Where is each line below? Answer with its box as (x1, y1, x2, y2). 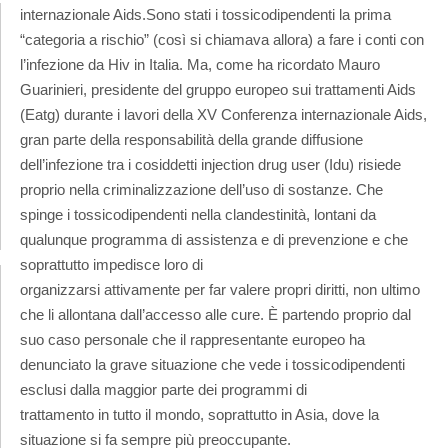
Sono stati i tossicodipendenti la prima (146, 5, 391, 23)
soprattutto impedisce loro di (20, 255, 203, 273)
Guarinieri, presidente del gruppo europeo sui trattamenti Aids (20, 80, 416, 98)
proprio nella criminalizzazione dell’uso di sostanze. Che (20, 180, 383, 198)
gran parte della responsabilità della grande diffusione (20, 130, 363, 148)
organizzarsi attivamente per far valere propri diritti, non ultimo (20, 280, 420, 298)
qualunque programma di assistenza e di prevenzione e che (20, 230, 408, 248)
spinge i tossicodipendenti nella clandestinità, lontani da (20, 205, 376, 223)
